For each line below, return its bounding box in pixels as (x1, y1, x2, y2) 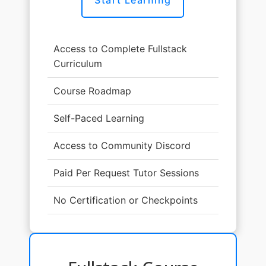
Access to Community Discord (53, 139, 191, 151)
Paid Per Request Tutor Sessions (53, 166, 199, 179)
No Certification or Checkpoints (53, 194, 198, 206)
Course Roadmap (53, 84, 131, 97)
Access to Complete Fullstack (53, 42, 187, 55)
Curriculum (53, 57, 102, 69)
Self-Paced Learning (53, 112, 144, 124)
